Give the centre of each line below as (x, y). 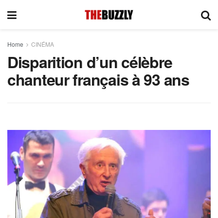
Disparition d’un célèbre (90, 62)
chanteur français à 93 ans (98, 79)
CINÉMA (43, 44)
